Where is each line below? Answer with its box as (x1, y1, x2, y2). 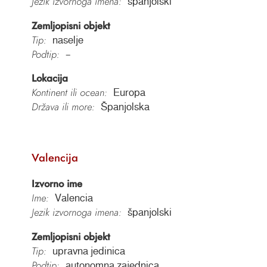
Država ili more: (31, 100, 95, 114)
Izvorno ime (31, 176, 82, 191)
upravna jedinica (52, 245, 125, 256)
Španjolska (100, 101, 150, 113)
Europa (113, 87, 145, 98)
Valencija (31, 149, 78, 166)
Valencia (54, 193, 93, 204)
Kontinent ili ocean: (31, 85, 107, 100)
